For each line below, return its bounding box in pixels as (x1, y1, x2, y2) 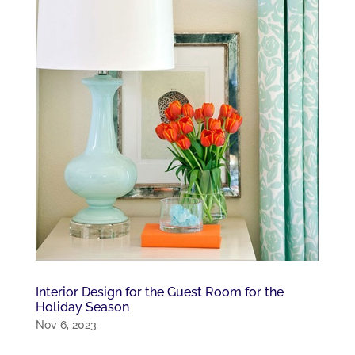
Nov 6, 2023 (35, 319, 97, 332)
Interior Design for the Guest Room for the (35, 284, 284, 300)
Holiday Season (35, 300, 129, 315)
